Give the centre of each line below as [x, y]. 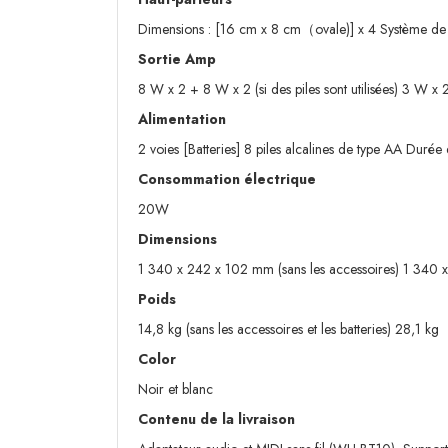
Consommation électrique [227, 179]
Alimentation [182, 119]
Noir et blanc [175, 389]
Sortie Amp [177, 59]
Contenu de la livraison [216, 419]
